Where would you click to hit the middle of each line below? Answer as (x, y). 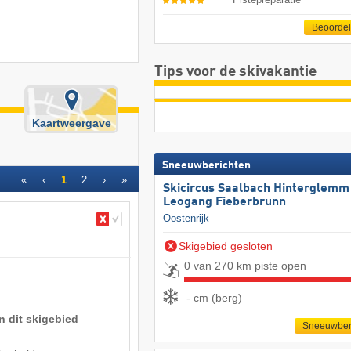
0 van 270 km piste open (245, 265)
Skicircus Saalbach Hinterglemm (256, 188)
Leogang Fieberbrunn (224, 202)
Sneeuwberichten (206, 165)
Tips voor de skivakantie (235, 72)
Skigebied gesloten (225, 246)
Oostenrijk (186, 218)
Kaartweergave (71, 123)
